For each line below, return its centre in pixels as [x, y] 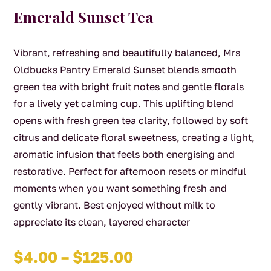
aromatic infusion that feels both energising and [124, 155]
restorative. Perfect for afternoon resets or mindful [130, 171]
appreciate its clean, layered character [102, 222]
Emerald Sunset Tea [84, 17]
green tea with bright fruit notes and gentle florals [129, 87]
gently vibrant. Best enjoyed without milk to [115, 205]
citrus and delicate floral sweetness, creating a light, [134, 138]
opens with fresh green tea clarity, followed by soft [131, 121]
